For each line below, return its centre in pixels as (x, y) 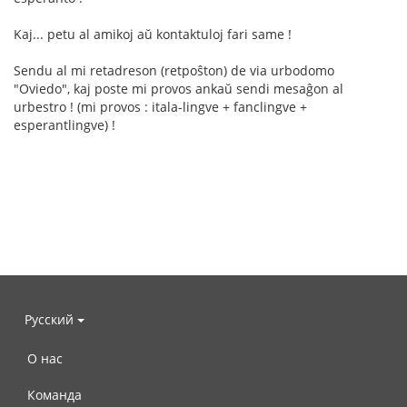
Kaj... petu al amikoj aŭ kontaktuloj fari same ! (153, 35)
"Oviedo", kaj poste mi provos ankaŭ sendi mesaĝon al (179, 89)
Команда (55, 395)
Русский (51, 319)
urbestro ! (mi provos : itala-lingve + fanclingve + (160, 107)
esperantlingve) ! (65, 125)
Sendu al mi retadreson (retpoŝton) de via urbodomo (174, 71)
